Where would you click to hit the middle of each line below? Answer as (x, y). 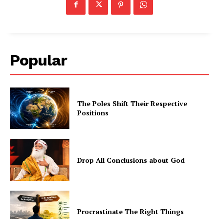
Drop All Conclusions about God (131, 160)
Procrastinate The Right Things (131, 212)
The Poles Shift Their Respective (132, 104)
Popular (38, 60)
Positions (93, 113)
